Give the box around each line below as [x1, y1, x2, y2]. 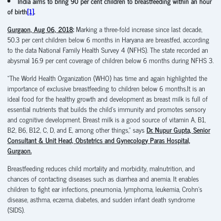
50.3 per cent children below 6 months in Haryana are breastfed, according [7, 33, 209, 45]
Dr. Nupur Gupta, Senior [147, 123, 210, 135]
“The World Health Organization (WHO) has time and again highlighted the [7, 72, 207, 83]
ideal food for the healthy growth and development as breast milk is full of [7, 92, 208, 104]
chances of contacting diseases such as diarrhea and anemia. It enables [7, 172, 199, 184]
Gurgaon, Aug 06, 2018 [7, 23, 73, 35]
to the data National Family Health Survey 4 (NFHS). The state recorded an [7, 43, 208, 55]
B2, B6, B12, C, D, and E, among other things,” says [7, 123, 147, 135]
